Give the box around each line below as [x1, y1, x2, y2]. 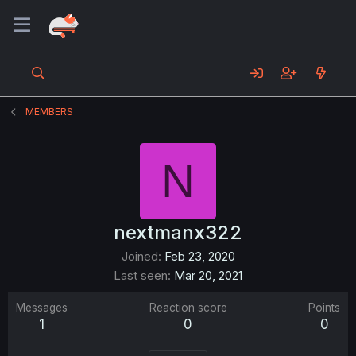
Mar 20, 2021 [174, 268, 242, 283]
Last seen [114, 268, 168, 283]
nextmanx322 [114, 221, 242, 244]
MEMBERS [25, 106, 74, 118]
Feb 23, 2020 [164, 249, 235, 264]
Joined [121, 249, 158, 264]
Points [308, 301, 340, 314]
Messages [16, 301, 68, 314]
